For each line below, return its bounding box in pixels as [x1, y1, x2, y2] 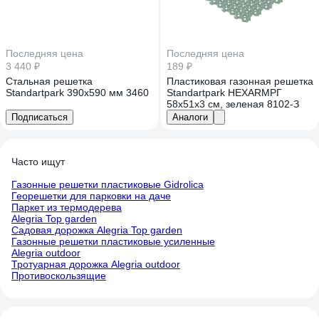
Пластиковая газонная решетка [167, 75, 313, 87]
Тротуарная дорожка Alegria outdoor [11, 258, 180, 270]
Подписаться [11, 112, 68, 122]
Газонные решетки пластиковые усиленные [11, 236, 215, 247]
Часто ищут [11, 156, 65, 167]
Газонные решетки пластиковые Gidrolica [11, 179, 204, 190]
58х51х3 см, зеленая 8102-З [167, 98, 299, 110]
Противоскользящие [11, 270, 106, 281]
